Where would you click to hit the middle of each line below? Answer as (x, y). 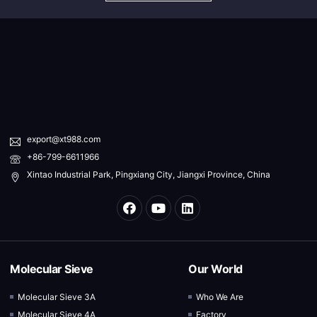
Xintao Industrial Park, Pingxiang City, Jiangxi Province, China (148, 174)
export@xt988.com (63, 139)
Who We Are (220, 296)
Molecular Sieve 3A (57, 296)
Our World (215, 269)
